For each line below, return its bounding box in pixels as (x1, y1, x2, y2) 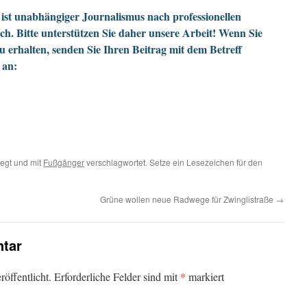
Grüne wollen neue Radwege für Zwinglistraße (100, 193, 275, 206)
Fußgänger (43, 156, 84, 169)
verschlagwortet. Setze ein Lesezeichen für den (84, 156, 262, 169)
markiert (186, 269, 224, 284)
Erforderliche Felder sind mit (54, 269, 180, 284)
